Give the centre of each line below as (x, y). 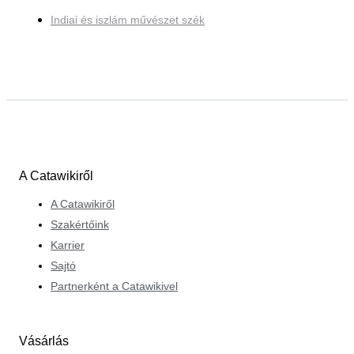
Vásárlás (44, 341)
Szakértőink (80, 224)
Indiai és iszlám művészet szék (128, 20)
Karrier (68, 245)
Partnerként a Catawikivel (114, 286)
